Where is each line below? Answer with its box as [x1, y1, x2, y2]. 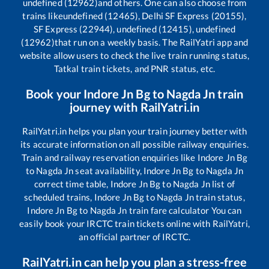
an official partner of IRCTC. [79, 231, 190, 243]
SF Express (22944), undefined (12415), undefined [33, 23, 236, 35]
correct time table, [34, 178, 110, 190]
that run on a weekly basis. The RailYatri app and [54, 37, 249, 48]
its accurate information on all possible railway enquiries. [20, 139, 249, 150]
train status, [193, 192, 245, 203]
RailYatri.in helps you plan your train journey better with [22, 125, 247, 137]
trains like [22, 10, 63, 22]
